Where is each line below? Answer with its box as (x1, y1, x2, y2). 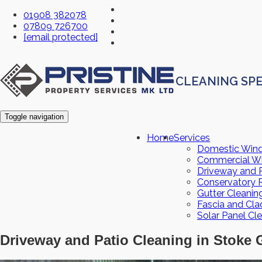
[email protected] (23, 32, 98, 43)
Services (174, 132, 210, 143)
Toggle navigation (5, 112, 64, 121)
